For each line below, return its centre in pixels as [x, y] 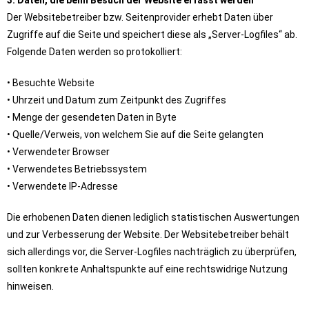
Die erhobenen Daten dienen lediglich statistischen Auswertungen [153, 217]
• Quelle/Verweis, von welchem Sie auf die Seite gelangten [135, 134]
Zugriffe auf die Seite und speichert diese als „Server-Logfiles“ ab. [152, 34]
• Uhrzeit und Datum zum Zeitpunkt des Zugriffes [117, 100]
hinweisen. [30, 286]
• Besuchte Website [51, 83]
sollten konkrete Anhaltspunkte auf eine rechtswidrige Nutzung [147, 269]
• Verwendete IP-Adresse [62, 186]
